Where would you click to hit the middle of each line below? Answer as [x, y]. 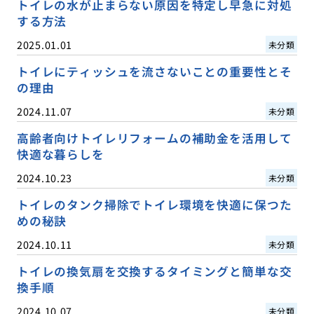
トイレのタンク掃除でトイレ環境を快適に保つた [154, 204]
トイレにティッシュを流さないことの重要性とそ [154, 71]
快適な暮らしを [60, 154]
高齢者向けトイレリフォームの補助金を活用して [154, 138]
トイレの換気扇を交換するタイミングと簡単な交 [154, 271]
